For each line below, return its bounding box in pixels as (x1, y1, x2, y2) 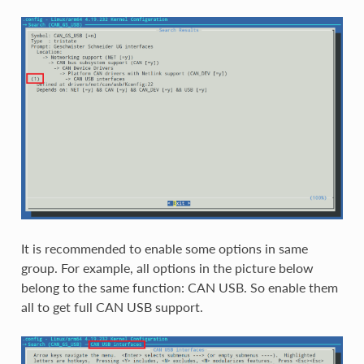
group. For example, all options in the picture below (20, 260, 314, 276)
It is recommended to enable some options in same (20, 240, 308, 257)
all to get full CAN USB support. (20, 299, 203, 315)
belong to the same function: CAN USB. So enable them (20, 279, 338, 296)
